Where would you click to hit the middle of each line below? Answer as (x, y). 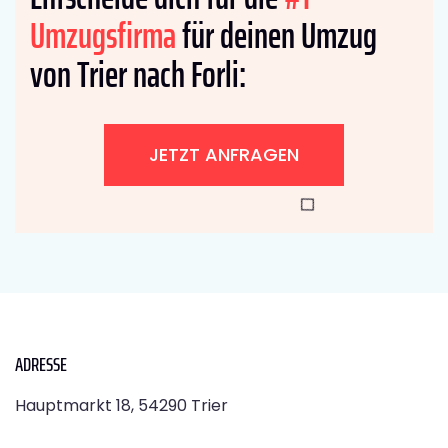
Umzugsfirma (103, 35)
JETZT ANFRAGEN (224, 154)
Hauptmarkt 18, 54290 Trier (121, 405)
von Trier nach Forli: (138, 74)
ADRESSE (41, 363)
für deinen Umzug (276, 35)
